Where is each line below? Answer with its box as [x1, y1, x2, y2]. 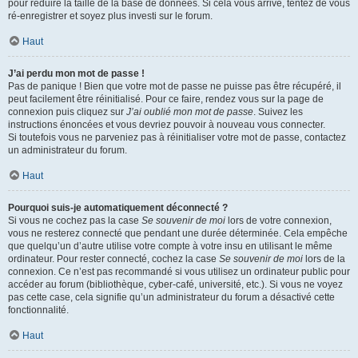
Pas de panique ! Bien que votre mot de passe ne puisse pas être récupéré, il [8, 81, 341, 92]
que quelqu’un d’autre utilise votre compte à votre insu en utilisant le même [8, 241, 332, 252]
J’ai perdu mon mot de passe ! [8, 68, 145, 79]
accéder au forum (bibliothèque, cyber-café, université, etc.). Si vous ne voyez [8, 279, 343, 290]
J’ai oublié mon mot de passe [126, 106, 253, 117]
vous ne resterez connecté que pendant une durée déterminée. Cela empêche [8, 228, 348, 239]
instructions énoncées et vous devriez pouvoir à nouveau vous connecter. [8, 119, 325, 130]
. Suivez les [253, 106, 303, 117]
